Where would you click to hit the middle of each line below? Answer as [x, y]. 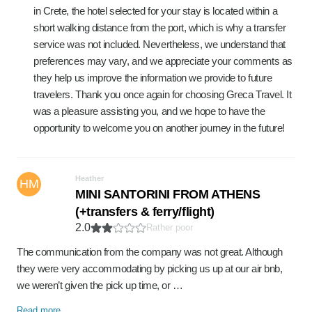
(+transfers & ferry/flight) [145, 212]
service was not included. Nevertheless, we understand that [159, 44]
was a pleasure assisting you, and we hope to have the [149, 111]
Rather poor [170, 227]
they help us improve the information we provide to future [153, 78]
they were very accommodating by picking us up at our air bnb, [150, 268]
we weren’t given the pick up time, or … [100, 285]
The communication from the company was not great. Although [150, 252]
